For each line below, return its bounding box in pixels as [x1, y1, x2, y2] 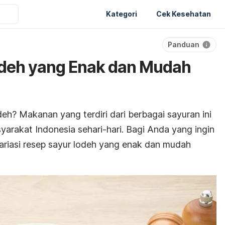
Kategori [106, 9, 137, 18]
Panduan [168, 40, 199, 49]
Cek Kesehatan [156, 9, 211, 18]
